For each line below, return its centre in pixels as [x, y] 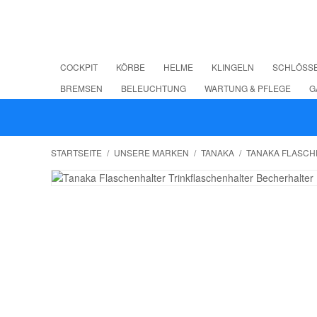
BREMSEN [81, 88]
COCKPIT [79, 67]
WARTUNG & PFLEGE [248, 88]
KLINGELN [233, 67]
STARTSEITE [76, 152]
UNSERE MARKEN [151, 152]
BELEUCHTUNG [154, 88]
